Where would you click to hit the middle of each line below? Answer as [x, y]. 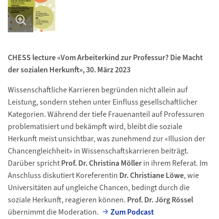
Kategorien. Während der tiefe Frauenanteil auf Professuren [106, 114]
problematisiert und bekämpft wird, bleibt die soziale [95, 127]
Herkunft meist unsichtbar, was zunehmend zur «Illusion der [106, 139]
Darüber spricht [33, 163]
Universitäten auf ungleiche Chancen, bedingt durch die [99, 188]
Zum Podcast [132, 212]
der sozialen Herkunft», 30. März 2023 [69, 70]
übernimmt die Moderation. [54, 212]
